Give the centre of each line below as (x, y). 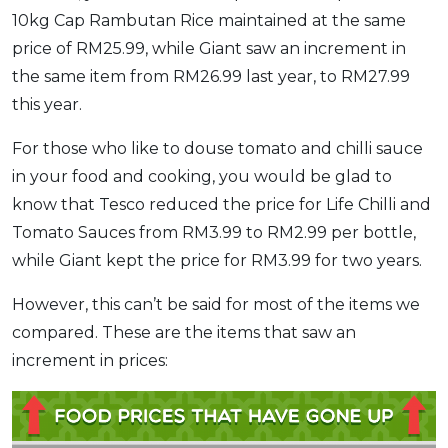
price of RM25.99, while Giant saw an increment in (209, 49)
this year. (47, 105)
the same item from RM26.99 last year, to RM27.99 (211, 77)
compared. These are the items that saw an (184, 333)
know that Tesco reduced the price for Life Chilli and (221, 205)
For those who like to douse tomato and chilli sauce (217, 149)
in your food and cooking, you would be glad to (202, 177)
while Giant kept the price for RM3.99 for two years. (217, 261)
